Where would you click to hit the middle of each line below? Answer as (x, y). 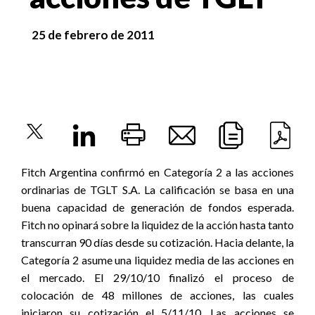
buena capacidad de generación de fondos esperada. (157, 207)
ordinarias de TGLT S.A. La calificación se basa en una (157, 189)
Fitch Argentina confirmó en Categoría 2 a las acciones (157, 172)
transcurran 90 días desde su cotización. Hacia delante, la (157, 242)
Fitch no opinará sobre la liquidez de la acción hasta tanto (157, 225)
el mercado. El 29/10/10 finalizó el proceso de (157, 277)
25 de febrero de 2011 (94, 35)
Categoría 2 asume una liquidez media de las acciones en (157, 260)
